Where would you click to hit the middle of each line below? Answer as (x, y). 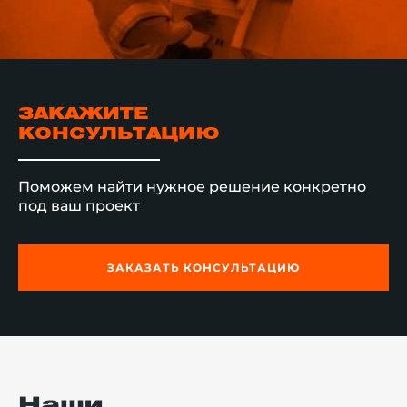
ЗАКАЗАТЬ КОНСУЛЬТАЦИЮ (203, 268)
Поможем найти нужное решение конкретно (192, 187)
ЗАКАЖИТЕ (83, 115)
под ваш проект (79, 206)
